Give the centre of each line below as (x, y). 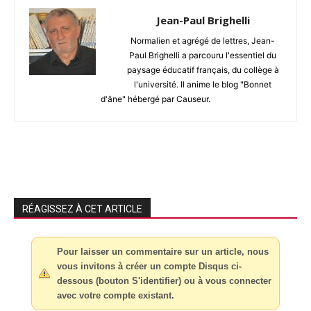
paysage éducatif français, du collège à (203, 69)
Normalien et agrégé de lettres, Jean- (203, 40)
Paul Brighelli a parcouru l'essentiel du (203, 55)
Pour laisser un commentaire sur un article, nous (163, 251)
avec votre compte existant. (116, 295)
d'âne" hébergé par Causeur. (155, 99)
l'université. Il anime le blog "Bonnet (203, 84)
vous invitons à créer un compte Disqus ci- (149, 266)
